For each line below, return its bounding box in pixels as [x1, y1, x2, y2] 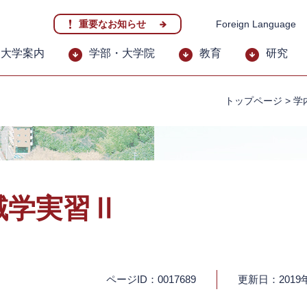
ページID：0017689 [106, 273, 196, 285]
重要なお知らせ [79, 19, 146, 29]
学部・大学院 [89, 47, 155, 59]
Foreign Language [216, 19, 296, 29]
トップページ [225, 95, 282, 106]
